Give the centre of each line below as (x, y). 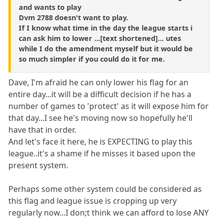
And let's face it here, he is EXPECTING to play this (101, 141)
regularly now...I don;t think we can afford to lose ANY (109, 212)
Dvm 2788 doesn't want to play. (74, 17)
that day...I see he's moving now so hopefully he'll (101, 118)
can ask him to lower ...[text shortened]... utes (100, 38)
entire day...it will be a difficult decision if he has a (100, 94)
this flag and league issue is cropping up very (93, 201)
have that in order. (42, 129)
